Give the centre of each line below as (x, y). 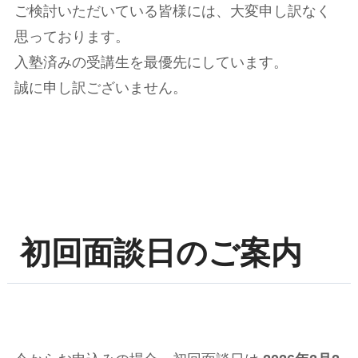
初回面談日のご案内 (161, 252)
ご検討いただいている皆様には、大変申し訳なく (172, 12)
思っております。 (72, 37)
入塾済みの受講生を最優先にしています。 (151, 63)
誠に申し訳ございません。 (100, 88)
